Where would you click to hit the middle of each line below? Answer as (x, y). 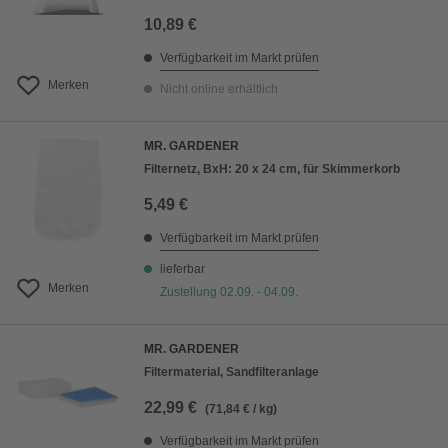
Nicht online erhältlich (219, 89)
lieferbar (182, 269)
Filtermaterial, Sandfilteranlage (231, 372)
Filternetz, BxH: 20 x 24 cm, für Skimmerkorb (272, 169)
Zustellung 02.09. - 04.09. (229, 292)
